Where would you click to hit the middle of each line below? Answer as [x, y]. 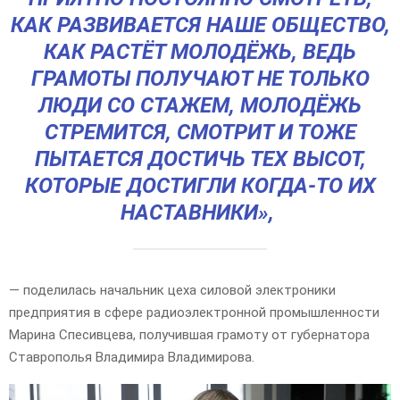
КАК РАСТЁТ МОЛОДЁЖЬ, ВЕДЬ [200, 51]
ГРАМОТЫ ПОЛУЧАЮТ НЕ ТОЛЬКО [200, 78]
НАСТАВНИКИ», [200, 212]
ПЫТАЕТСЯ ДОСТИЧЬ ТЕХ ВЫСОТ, [200, 158]
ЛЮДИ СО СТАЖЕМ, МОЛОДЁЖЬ [200, 105]
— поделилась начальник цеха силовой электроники [172, 290]
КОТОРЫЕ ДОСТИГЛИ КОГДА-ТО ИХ [200, 185]
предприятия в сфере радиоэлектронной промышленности [194, 312]
